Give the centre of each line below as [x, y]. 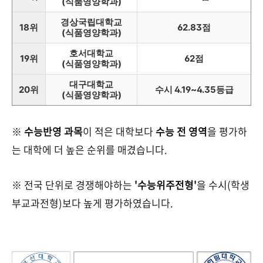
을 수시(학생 [223, 185]
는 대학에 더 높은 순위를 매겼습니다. [90, 149]
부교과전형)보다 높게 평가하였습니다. [92, 203]
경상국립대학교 [91, 22]
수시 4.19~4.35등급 [194, 90]
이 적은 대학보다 [119, 131]
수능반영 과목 [53, 131]
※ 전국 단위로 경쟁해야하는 [73, 185]
